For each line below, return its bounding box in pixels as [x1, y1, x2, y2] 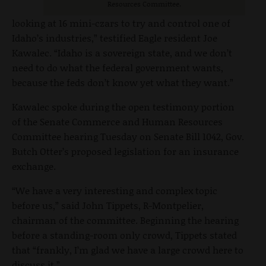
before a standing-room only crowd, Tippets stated [12, 227, 237, 242]
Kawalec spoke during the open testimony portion [12, 99, 235, 113]
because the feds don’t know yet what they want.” [12, 75, 233, 89]
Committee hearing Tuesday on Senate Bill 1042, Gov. [12, 129, 244, 143]
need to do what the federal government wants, [12, 60, 223, 74]
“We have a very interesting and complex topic [12, 183, 217, 197]
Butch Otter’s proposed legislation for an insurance [12, 144, 239, 158]
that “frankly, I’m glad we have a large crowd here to [12, 242, 243, 256]
